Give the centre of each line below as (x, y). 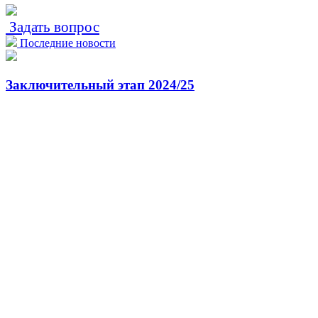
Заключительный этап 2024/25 (100, 84)
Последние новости (68, 43)
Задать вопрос (53, 27)
